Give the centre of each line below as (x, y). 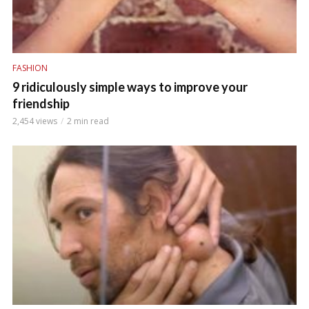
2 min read (88, 121)
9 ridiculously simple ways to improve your (130, 87)
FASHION (30, 68)
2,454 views (35, 121)
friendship (41, 104)
